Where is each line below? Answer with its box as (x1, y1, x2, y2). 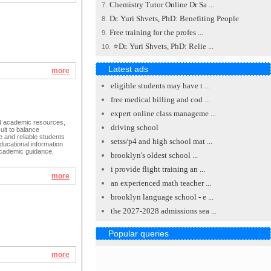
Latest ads (108, 64, 148, 74)
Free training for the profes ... (109, 28, 203, 37)
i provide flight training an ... (111, 165, 205, 174)
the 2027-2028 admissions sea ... (111, 206, 217, 215)
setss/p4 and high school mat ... (111, 137, 212, 146)
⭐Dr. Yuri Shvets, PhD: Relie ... (113, 42, 214, 51)
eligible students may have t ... (111, 81, 210, 90)
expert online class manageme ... (111, 109, 216, 118)
